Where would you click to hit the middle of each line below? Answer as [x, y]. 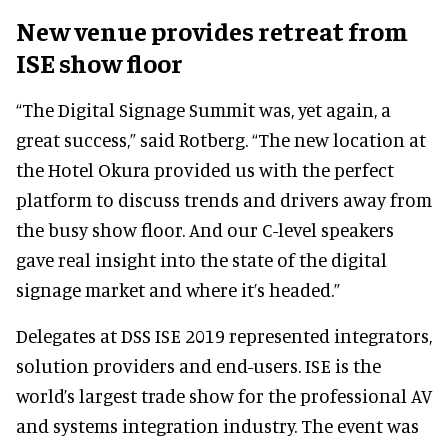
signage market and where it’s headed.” [178, 289]
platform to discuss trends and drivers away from [224, 199]
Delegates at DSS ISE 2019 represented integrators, [224, 335]
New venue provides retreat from [212, 30]
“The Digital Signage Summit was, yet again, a [203, 109]
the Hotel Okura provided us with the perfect [205, 169]
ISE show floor [99, 62]
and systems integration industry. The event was [217, 425]
